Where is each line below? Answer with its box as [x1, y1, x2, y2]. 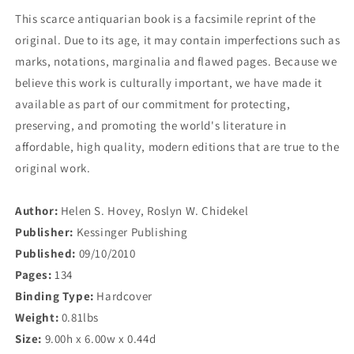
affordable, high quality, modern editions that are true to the [15, 138, 340, 154]
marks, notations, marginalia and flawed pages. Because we [15, 53, 337, 69]
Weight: [15, 309, 59, 325]
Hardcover [93, 288, 153, 303]
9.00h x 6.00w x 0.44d [42, 330, 156, 346]
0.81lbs [58, 309, 100, 325]
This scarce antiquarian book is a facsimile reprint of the [15, 10, 316, 26]
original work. [15, 160, 91, 175]
